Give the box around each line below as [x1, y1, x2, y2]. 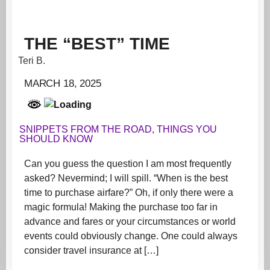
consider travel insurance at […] [24, 245, 159, 256]
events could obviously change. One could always [24, 231, 237, 242]
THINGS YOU [157, 124, 217, 135]
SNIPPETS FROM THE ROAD [19, 124, 152, 135]
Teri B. [18, 55, 45, 66]
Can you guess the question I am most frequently [24, 159, 231, 169]
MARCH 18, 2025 [24, 78, 101, 90]
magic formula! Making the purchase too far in [24, 202, 218, 213]
